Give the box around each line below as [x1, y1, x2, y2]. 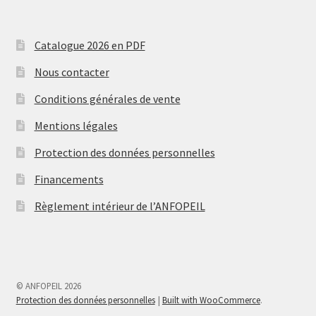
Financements [34, 171, 104, 186]
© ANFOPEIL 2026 [16, 280, 81, 292]
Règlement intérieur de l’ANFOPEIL [34, 198, 205, 213]
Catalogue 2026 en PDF [34, 37, 145, 52]
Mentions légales [34, 118, 118, 133]
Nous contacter [34, 64, 109, 79]
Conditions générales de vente [34, 91, 181, 106]
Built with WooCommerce [162, 294, 260, 306]
